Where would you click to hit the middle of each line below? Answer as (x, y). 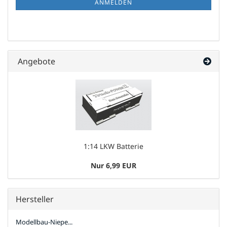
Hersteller (35, 199)
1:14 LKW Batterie (113, 146)
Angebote (35, 61)
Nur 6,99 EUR (113, 165)
